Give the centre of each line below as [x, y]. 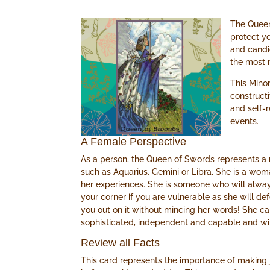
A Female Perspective [134, 142]
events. [245, 121]
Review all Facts [121, 243]
